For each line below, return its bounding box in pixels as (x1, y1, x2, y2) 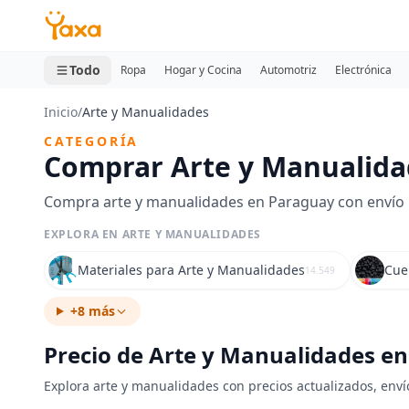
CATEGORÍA (44, 132, 140, 150)
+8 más (69, 302, 115, 320)
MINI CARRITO (16, 15, 136, 30)
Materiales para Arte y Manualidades (78, 261, 305, 278)
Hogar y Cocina (164, 62, 242, 78)
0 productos (16, 32, 111, 54)
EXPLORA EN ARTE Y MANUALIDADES (44, 226, 261, 242)
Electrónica (335, 62, 392, 78)
